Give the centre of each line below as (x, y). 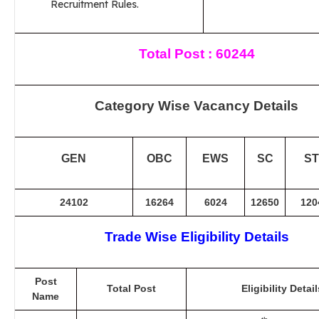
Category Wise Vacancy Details (197, 106)
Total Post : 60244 (197, 54)
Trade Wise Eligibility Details (197, 237)
